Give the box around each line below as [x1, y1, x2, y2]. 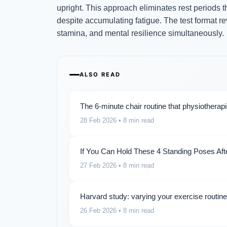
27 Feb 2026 [80, 161, 117, 169]
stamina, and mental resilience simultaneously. [57, 28, 224, 37]
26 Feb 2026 [80, 206, 117, 214]
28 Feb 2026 [80, 116, 117, 124]
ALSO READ [80, 70, 121, 78]
